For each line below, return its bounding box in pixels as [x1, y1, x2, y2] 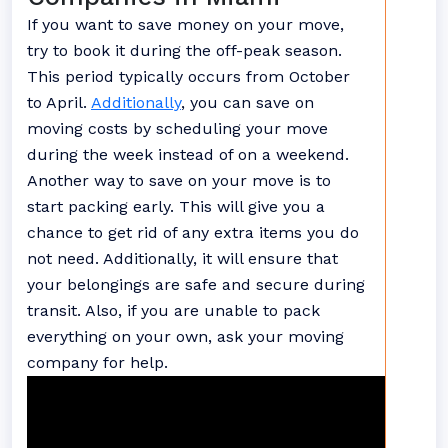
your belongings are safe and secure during [27, 275, 365, 294]
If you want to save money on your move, [27, 15, 344, 34]
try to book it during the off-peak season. [27, 41, 342, 60]
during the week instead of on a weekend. [27, 145, 349, 164]
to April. [27, 93, 91, 112]
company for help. [27, 353, 168, 372]
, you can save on [181, 93, 314, 112]
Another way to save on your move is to [27, 171, 331, 190]
